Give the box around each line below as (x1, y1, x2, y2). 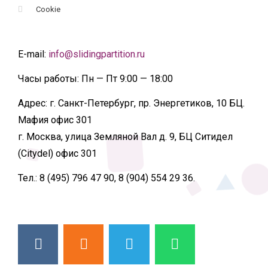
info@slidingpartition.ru (48, 48, 145, 60)
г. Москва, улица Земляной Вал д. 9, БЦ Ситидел (18, 130, 233, 142)
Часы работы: (18, 72, 79, 84)
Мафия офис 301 (18, 114, 92, 126)
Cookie (36, 4, 61, 14)
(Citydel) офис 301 (18, 147, 97, 159)
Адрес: (18, 97, 47, 109)
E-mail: (18, 48, 46, 60)
